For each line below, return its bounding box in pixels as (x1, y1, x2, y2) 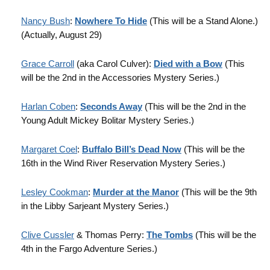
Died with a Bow (154, 58, 222, 69)
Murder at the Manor (93, 187, 179, 197)
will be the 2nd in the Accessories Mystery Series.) (21, 72, 219, 83)
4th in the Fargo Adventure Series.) (21, 243, 157, 254)
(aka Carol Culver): (74, 58, 154, 69)
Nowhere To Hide (75, 16, 147, 26)
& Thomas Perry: (74, 230, 146, 240)
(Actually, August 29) (21, 30, 102, 40)
